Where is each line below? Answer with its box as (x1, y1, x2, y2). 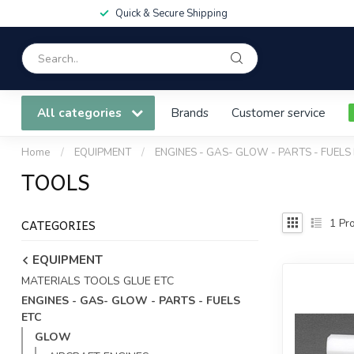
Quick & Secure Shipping (115, 6, 228, 21)
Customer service (232, 104, 326, 121)
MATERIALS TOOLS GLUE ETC (21, 273, 174, 288)
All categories (37, 104, 125, 121)
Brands (171, 104, 209, 121)
